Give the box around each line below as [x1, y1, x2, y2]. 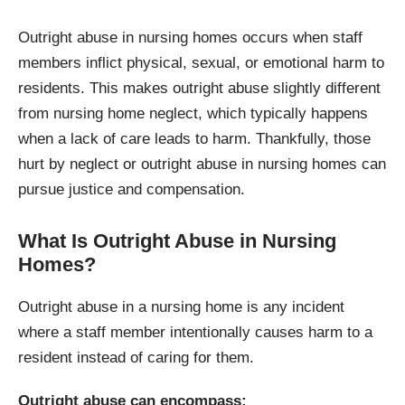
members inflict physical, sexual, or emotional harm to [18, 54, 384, 72]
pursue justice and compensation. [18, 181, 245, 199]
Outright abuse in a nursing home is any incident [18, 298, 344, 316]
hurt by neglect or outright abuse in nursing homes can [18, 155, 386, 174]
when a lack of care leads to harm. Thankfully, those [18, 130, 371, 148]
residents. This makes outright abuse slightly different [18, 80, 381, 98]
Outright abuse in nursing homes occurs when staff [18, 29, 363, 47]
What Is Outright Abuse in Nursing [18, 230, 336, 253]
